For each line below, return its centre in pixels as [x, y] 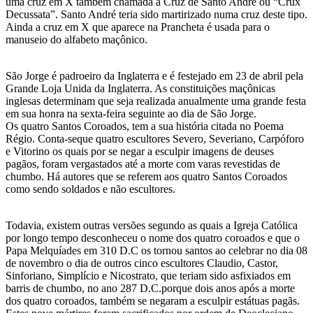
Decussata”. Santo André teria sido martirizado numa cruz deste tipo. [156, 15]
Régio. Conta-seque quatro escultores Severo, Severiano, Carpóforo [155, 139]
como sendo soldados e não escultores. [90, 189]
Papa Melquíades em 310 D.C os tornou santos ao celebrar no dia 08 [156, 251]
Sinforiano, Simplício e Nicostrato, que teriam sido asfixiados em [148, 276]
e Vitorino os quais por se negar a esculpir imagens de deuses [140, 152]
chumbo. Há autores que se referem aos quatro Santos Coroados [146, 177]
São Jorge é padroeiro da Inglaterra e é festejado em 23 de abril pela [154, 76]
